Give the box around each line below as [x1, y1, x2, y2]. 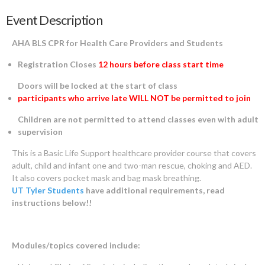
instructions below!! [12, 197, 92, 208]
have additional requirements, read [84, 185, 225, 195]
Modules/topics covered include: [12, 240, 140, 250]
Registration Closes [18, 59, 98, 69]
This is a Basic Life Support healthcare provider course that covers [12, 147, 256, 158]
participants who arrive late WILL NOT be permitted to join [18, 92, 251, 103]
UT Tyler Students [12, 185, 84, 195]
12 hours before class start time [98, 59, 224, 69]
